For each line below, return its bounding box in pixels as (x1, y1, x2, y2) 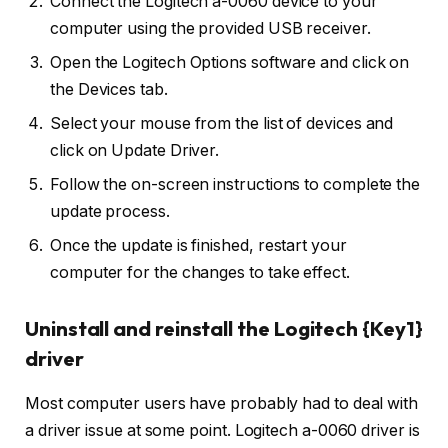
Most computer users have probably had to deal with (25, 393, 419, 413)
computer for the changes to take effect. (50, 262, 350, 282)
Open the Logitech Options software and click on (50, 52, 410, 72)
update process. (50, 201, 170, 221)
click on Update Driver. (50, 140, 220, 160)
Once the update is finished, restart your (50, 235, 347, 255)
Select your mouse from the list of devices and (50, 113, 394, 133)
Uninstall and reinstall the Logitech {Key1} (25, 316, 423, 342)
